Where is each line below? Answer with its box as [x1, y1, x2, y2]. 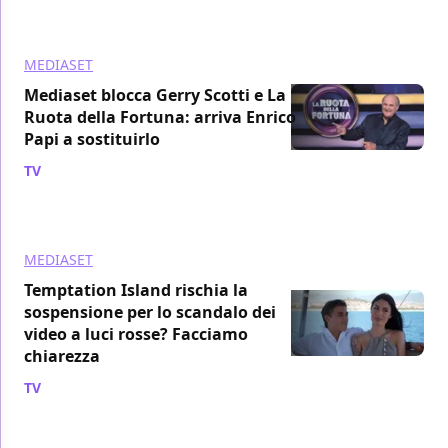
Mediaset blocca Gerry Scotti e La [24, 83, 286, 106]
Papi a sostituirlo [24, 127, 160, 150]
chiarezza [24, 344, 100, 367]
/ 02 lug [45, 377, 96, 397]
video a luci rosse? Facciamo [24, 322, 248, 345]
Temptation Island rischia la [24, 278, 248, 301]
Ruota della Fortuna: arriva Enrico [24, 105, 296, 128]
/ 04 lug [45, 160, 96, 180]
